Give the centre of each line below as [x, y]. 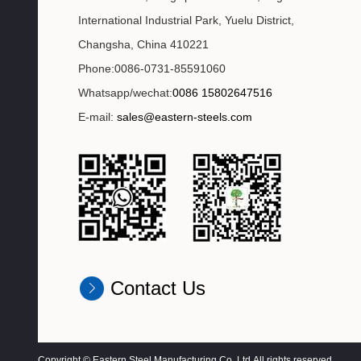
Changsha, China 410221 [143, 45]
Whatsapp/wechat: [125, 93]
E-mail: [98, 117]
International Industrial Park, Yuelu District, [186, 21]
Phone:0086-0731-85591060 [152, 69]
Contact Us [158, 288]
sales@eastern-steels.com [185, 117]
